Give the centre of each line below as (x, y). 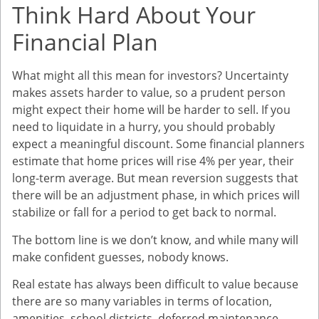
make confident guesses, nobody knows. (120, 257)
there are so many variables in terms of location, (142, 301)
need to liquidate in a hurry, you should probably (143, 127)
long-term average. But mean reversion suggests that (155, 178)
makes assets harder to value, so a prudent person (149, 93)
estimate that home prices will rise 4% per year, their (153, 161)
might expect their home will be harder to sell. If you (151, 110)
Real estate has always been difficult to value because (155, 284)
